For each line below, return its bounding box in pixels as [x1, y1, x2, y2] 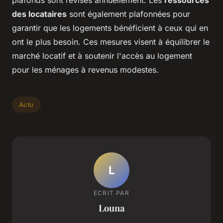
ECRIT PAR [94, 189, 129, 197]
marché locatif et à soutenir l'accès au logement [12, 51, 192, 61]
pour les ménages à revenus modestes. [12, 65, 159, 75]
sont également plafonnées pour [67, 9, 190, 19]
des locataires [12, 9, 67, 19]
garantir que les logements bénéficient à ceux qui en [12, 23, 208, 33]
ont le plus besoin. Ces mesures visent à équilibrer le [12, 37, 210, 47]
